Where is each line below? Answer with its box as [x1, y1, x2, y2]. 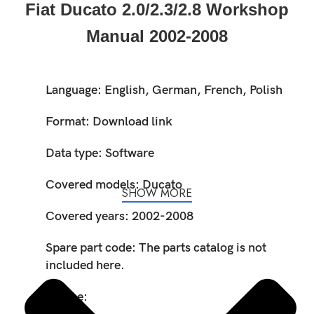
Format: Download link [46, 114, 173, 129]
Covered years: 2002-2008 [46, 208, 194, 224]
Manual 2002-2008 [86, 26, 228, 46]
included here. [46, 257, 125, 273]
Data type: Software [46, 145, 155, 161]
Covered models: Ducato [46, 177, 183, 192]
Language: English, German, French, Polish [46, 82, 283, 97]
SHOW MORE [122, 185, 192, 202]
